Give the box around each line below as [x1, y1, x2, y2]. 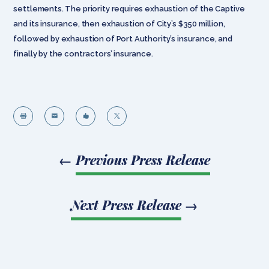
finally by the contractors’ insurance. [13, 49, 153, 58]
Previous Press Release [76, 151, 210, 168]
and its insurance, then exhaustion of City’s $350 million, [13, 19, 225, 28]
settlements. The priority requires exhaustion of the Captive [13, 4, 245, 13]
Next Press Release [71, 196, 181, 213]
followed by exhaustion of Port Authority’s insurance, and [13, 34, 232, 43]
